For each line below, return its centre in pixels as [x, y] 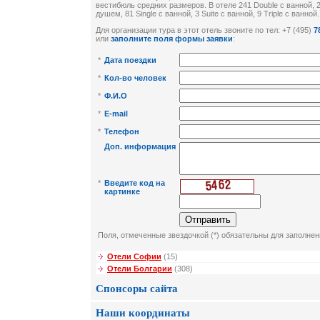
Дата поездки [130, 60]
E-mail [116, 114]
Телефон [122, 132]
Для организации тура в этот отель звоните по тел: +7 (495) [205, 30]
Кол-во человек [135, 78]
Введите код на [135, 183]
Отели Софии [134, 257]
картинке [122, 192]
